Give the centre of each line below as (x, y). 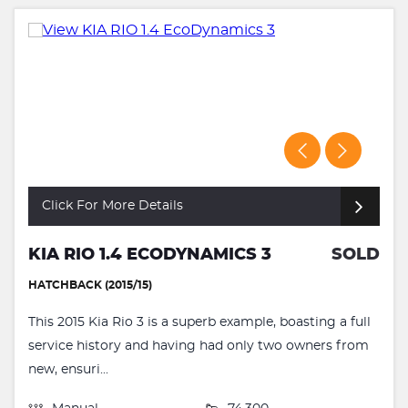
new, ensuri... (68, 370)
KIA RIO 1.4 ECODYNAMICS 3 (150, 255)
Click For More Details (112, 206)
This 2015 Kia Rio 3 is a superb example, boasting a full (199, 323)
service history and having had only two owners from (199, 347)
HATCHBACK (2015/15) (90, 286)
